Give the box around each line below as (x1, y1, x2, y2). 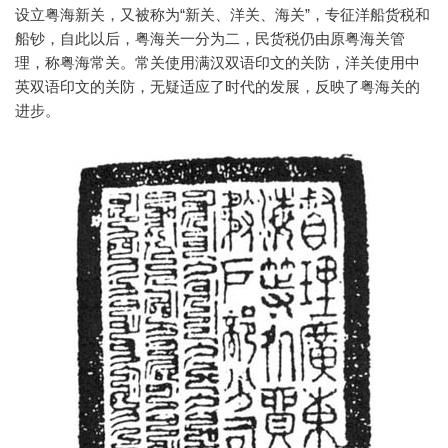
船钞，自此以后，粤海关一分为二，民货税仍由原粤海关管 (15, 30, 405, 48)
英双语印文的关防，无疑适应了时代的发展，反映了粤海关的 (15, 78, 420, 96)
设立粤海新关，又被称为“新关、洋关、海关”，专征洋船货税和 (15, 6, 430, 24)
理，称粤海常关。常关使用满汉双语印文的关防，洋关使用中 (15, 54, 420, 72)
